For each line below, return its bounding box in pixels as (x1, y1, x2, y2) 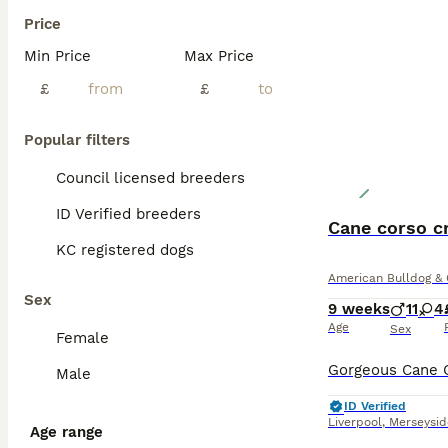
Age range (30, 423, 103, 441)
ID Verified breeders (56, 205, 201, 223)
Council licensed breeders (56, 169, 245, 187)
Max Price (184, 47, 254, 65)
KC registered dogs (56, 241, 194, 259)
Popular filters (24, 131, 130, 149)
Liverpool (328, 415, 382, 429)
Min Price (24, 47, 91, 65)
